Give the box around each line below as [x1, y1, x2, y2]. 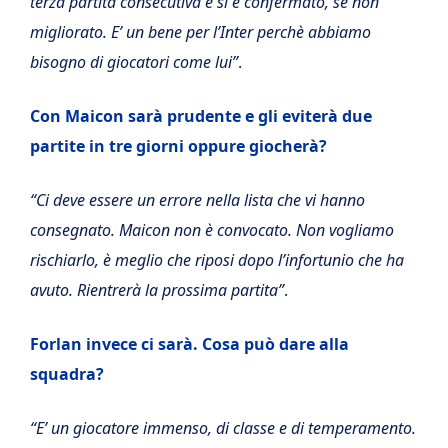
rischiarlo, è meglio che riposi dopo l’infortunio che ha [30, 248, 404, 271]
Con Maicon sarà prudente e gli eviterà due [30, 104, 372, 127]
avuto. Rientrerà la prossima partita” [30, 278, 284, 301]
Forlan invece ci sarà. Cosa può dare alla [30, 332, 349, 355]
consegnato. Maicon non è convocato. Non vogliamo [30, 218, 394, 241]
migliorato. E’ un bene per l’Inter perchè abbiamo [30, 20, 371, 43]
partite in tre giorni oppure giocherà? [30, 134, 327, 157]
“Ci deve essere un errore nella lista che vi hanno [30, 188, 365, 211]
